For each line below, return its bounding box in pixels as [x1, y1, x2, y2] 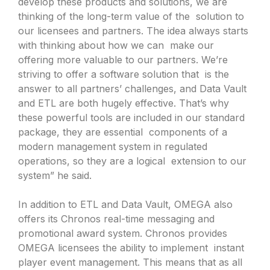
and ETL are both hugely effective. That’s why [18, 96, 229, 109]
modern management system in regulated [18, 140, 207, 152]
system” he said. [18, 169, 95, 181]
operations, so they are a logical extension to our [18, 154, 246, 167]
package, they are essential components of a [18, 125, 227, 138]
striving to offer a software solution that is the [18, 67, 229, 80]
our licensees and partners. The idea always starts [18, 24, 248, 37]
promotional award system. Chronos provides [18, 227, 227, 239]
